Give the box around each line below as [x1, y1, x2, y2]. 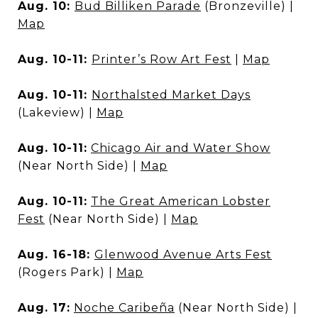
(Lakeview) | [18, 106, 97, 119]
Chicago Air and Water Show [91, 141, 270, 155]
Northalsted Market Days [92, 88, 251, 102]
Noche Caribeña [74, 301, 175, 314]
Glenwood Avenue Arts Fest [94, 248, 272, 261]
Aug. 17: [18, 301, 70, 314]
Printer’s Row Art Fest [92, 53, 231, 66]
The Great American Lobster [91, 194, 270, 208]
